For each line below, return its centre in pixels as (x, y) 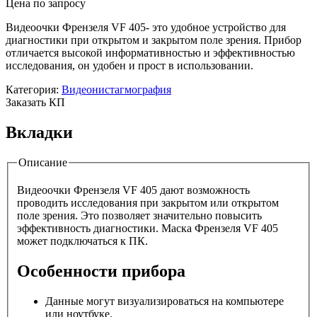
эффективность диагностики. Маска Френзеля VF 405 (148, 229)
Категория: (34, 89)
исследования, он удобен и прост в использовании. (129, 65)
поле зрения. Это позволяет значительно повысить (139, 216)
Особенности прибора (101, 271)
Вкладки (39, 132)
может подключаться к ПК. (82, 241)
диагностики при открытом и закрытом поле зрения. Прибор (154, 40)
